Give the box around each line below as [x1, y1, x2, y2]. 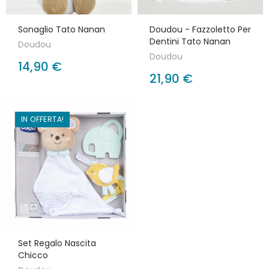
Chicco [18, 249, 48, 261]
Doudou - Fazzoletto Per [150, 23, 251, 35]
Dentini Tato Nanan [150, 35, 231, 47]
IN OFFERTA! [21, 114, 64, 124]
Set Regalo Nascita [18, 237, 96, 249]
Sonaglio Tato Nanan [18, 23, 105, 35]
